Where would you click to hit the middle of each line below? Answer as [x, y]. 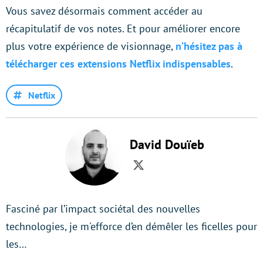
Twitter [157, 173]
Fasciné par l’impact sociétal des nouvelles [103, 209]
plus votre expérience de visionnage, [91, 46]
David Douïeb [167, 145]
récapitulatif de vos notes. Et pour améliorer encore [123, 29]
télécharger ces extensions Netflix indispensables [118, 64]
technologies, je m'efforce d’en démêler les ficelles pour [131, 227]
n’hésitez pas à [209, 46]
